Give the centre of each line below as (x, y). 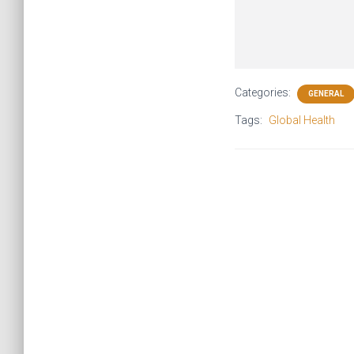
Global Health (302, 120)
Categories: (264, 92)
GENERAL (326, 94)
